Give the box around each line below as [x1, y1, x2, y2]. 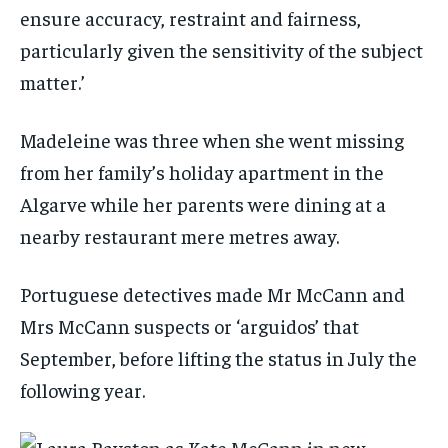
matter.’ [20, 69, 85, 95]
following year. [20, 377, 145, 403]
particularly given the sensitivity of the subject [20, 37, 423, 63]
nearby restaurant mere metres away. [20, 223, 339, 249]
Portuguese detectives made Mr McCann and [20, 281, 405, 307]
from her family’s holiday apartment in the [20, 159, 384, 185]
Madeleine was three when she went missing [20, 127, 404, 153]
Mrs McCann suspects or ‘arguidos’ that [20, 313, 359, 339]
